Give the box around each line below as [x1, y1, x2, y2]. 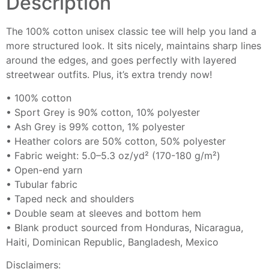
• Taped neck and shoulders [6, 192, 134, 205]
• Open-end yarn [6, 163, 82, 176]
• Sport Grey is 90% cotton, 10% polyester [6, 106, 200, 118]
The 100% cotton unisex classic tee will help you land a [6, 25, 256, 38]
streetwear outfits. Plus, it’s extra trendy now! [6, 68, 212, 81]
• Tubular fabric [6, 178, 77, 190]
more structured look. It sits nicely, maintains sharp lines [6, 40, 261, 52]
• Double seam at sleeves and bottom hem [6, 207, 201, 219]
